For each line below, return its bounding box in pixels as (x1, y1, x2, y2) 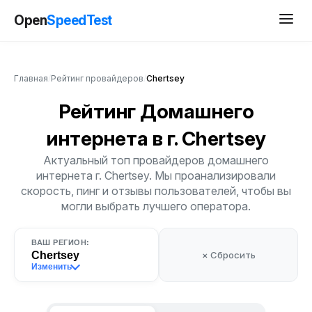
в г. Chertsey (152, 127, 266, 150)
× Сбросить (201, 249, 256, 260)
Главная (14, 73, 48, 84)
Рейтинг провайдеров (51, 73, 143, 84)
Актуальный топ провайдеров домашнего (43, 153, 269, 167)
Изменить (31, 262, 72, 272)
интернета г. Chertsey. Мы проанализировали (36, 169, 276, 182)
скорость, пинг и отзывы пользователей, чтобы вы (21, 184, 291, 198)
